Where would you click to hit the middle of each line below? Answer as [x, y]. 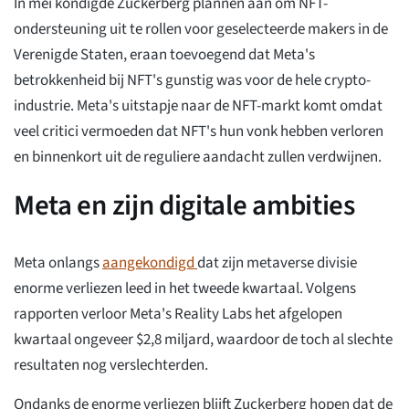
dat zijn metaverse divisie [277, 263]
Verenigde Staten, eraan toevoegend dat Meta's [164, 55]
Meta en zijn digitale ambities [184, 206]
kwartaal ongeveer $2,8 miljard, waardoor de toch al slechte [203, 340]
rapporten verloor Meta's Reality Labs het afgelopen [178, 315]
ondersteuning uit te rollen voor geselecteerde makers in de [201, 30]
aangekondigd [150, 263]
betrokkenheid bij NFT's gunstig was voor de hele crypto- [192, 81]
